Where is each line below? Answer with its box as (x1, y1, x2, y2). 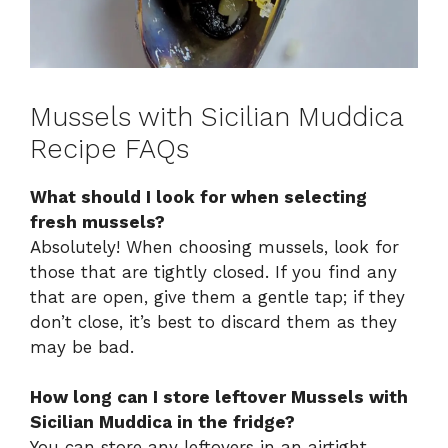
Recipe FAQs (30, 132, 189, 165)
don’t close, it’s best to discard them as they (30, 311, 397, 332)
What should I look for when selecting (30, 186, 367, 207)
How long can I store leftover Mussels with (30, 387, 408, 408)
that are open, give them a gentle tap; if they (30, 286, 405, 307)
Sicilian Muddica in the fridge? (30, 412, 295, 433)
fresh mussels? (30, 211, 165, 232)
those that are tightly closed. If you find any (30, 261, 397, 282)
